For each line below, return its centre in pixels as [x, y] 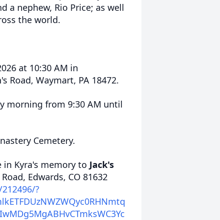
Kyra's [26, 165]
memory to [64, 165]
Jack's [102, 165]
